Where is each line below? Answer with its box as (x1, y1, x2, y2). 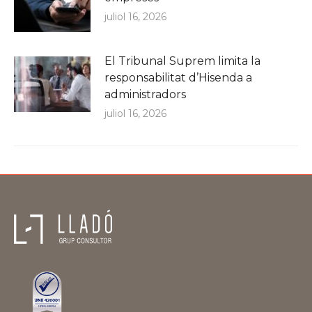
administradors (104, 87, 186, 101)
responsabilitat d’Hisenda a (104, 70, 252, 84)
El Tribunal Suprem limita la (104, 54, 260, 68)
